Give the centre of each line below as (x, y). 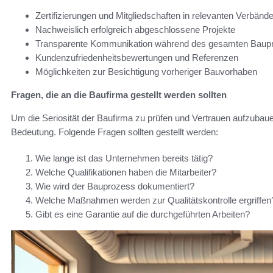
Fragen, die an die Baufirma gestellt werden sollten (119, 95)
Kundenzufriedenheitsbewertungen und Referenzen (137, 58)
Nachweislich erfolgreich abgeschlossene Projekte (135, 30)
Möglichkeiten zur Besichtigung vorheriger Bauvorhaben (146, 72)
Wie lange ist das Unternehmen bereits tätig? (124, 158)
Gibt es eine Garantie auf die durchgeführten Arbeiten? (143, 214)
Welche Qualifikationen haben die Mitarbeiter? (126, 172)
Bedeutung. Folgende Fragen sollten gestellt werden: (115, 132)
